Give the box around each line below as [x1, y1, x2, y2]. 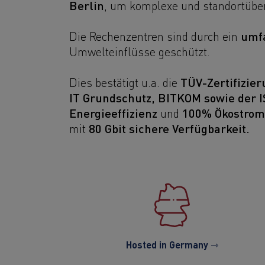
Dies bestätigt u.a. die [69, 73, 180, 90]
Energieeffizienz [69, 104, 157, 121]
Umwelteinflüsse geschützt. [69, 43, 210, 59]
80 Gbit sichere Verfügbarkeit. [89, 119, 250, 137]
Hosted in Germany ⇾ [126, 237, 219, 251]
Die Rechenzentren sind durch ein [69, 27, 241, 44]
